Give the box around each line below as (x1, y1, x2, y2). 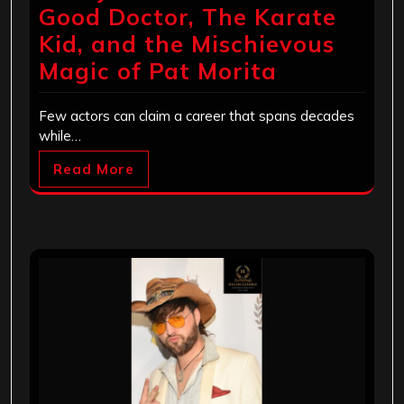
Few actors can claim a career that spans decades (39, 107, 354, 125)
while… (39, 127, 81, 145)
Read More (53, 161, 134, 179)
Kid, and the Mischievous (39, 30, 335, 59)
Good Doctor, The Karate (39, 3, 336, 32)
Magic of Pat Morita (39, 57, 277, 86)
